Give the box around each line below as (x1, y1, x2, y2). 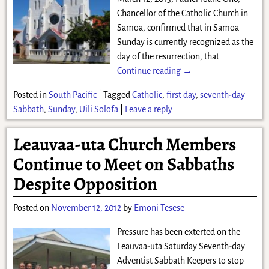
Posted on (13, 202, 51, 213)
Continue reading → (116, 66, 192, 76)
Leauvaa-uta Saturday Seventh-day (116, 241, 245, 251)
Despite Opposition (13, 171, 157, 196)
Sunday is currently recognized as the (116, 37, 253, 47)
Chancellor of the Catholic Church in (116, 8, 248, 19)
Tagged (103, 90, 130, 100)
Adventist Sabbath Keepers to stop (116, 255, 244, 265)
